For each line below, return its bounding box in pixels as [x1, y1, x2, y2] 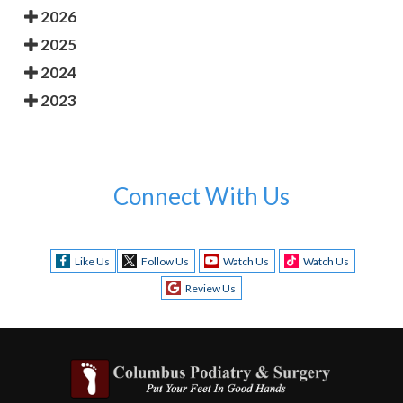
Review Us [185, 281, 236, 295]
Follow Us [140, 254, 189, 268]
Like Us [74, 254, 110, 268]
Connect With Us [113, 181, 290, 210]
